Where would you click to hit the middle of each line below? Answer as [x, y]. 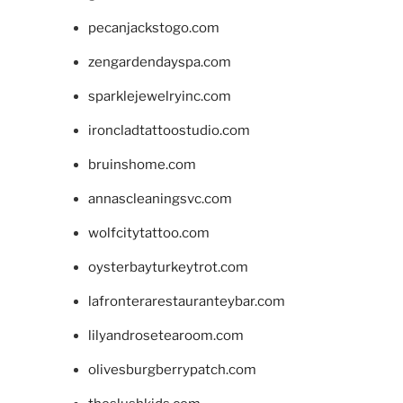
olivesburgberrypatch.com [172, 369]
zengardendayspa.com [159, 62]
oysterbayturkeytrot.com [168, 267]
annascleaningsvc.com [160, 198]
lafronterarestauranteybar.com [186, 301]
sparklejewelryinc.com [159, 96]
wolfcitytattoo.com [148, 233]
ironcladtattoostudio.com [169, 130]
